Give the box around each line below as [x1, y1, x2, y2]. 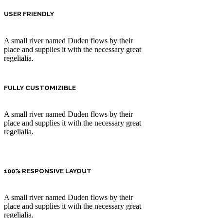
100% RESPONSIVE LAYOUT [4, 167, 91, 175]
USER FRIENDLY [4, 10, 54, 18]
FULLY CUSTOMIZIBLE [4, 84, 76, 91]
